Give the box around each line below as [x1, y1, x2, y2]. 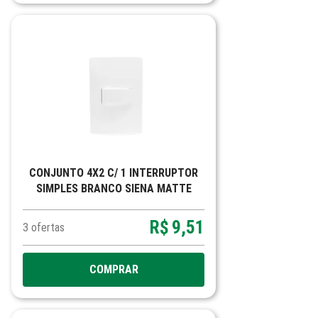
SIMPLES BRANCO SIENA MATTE [35, 182, 192, 195]
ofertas [31, 221, 65, 234]
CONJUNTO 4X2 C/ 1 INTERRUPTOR [29, 166, 198, 180]
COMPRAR [89, 263, 138, 276]
